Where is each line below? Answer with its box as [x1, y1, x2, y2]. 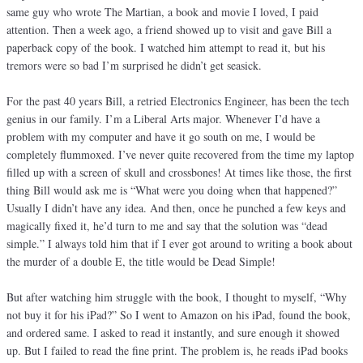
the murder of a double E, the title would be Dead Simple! [6, 254, 275, 270]
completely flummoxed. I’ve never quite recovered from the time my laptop [6, 147, 354, 163]
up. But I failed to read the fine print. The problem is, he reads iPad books [6, 343, 348, 359]
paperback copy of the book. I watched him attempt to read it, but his [6, 40, 325, 56]
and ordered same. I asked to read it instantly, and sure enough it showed [6, 325, 340, 341]
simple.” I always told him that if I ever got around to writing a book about [6, 236, 352, 252]
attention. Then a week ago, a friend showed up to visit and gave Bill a [6, 22, 331, 38]
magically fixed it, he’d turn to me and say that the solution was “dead [6, 218, 327, 234]
